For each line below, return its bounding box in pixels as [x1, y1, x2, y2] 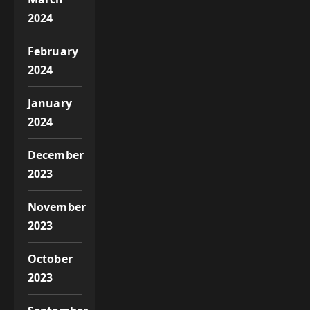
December [28, 147, 84, 163]
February [28, 43, 78, 59]
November [28, 199, 86, 215]
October [28, 250, 73, 266]
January [28, 95, 72, 111]
